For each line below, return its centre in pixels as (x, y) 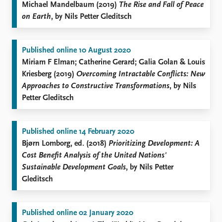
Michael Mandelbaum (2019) (70, 5)
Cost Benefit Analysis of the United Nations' (94, 156)
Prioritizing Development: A (154, 144)
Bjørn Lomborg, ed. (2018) (65, 144)
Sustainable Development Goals (74, 167)
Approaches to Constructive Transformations (96, 86)
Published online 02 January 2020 (78, 213)
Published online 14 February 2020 (78, 132)
